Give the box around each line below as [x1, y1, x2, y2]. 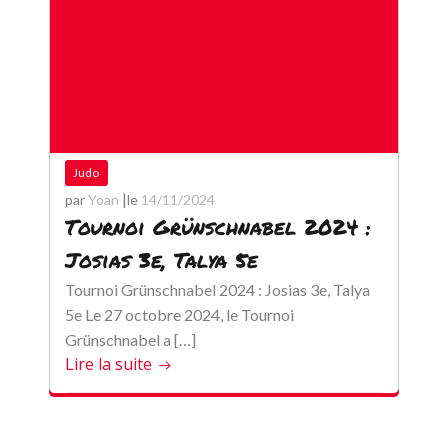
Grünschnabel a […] [64, 330, 196, 349]
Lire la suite [64, 353, 152, 375]
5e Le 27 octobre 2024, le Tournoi [64, 305, 294, 324]
